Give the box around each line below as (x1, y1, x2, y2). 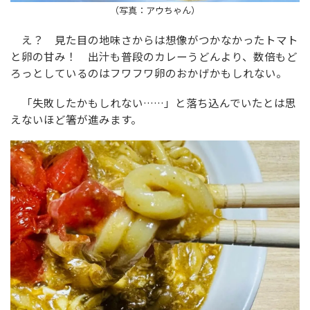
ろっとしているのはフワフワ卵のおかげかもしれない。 (10, 65, 287, 81)
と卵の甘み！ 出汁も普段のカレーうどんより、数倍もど (10, 48, 298, 64)
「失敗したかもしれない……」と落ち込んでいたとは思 (10, 95, 296, 111)
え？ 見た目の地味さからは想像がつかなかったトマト (10, 32, 298, 48)
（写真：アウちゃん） (110, 3, 200, 17)
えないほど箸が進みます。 (10, 111, 142, 127)
